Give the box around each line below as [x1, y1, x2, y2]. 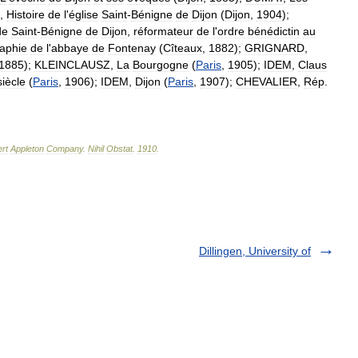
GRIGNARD [245, 41, 304, 54]
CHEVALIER [236, 74, 297, 88]
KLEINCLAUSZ [34, 58, 110, 71]
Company [46, 143, 83, 153]
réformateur [133, 24, 193, 38]
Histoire [6, 7, 45, 21]
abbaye [51, 41, 89, 54]
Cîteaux [163, 41, 202, 54]
